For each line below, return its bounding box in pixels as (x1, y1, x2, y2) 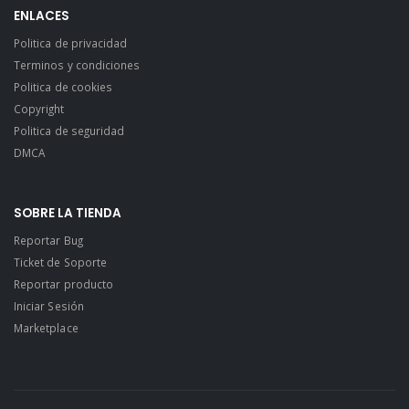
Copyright (14, 100, 65, 116)
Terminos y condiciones (14, 57, 141, 72)
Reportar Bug (14, 233, 83, 248)
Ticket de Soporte (14, 255, 107, 270)
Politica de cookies (14, 79, 113, 94)
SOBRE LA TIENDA (14, 204, 121, 223)
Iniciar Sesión (14, 299, 84, 314)
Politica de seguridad (14, 122, 125, 138)
